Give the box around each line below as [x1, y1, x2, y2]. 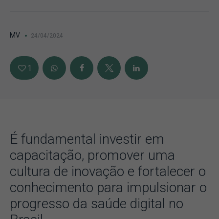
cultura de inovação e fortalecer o [10, 163, 206, 179]
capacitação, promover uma [10, 147, 175, 163]
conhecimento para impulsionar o [10, 179, 207, 196]
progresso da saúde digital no [10, 196, 183, 212]
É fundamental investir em [10, 131, 164, 147]
